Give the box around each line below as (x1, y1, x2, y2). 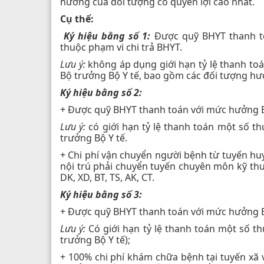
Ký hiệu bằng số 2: (60, 85, 142, 99)
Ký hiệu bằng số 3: (60, 187, 142, 201)
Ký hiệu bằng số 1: (60, 29, 151, 42)
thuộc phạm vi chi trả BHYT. (60, 40, 182, 54)
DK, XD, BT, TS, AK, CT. (60, 170, 154, 184)
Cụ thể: (60, 12, 94, 25)
